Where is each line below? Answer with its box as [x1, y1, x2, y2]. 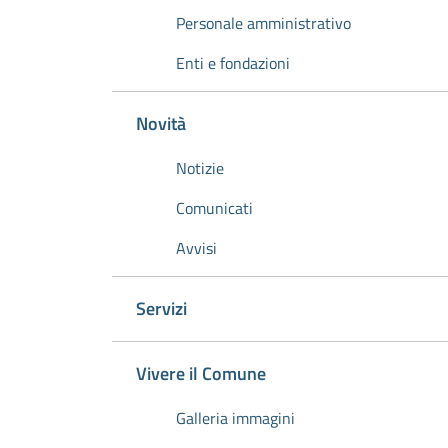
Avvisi [176, 236, 217, 260]
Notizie [176, 156, 224, 180]
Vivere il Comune [136, 360, 266, 387]
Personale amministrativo [176, 11, 351, 35]
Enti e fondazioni [176, 51, 290, 75]
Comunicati [176, 196, 253, 220]
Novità [136, 110, 186, 137]
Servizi [136, 295, 187, 322]
